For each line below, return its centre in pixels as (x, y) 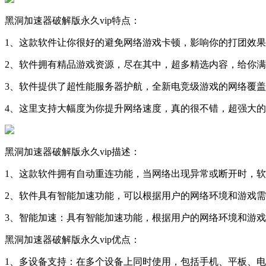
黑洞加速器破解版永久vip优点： (72, 239)
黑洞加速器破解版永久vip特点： (72, 20)
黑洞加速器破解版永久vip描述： (72, 151)
